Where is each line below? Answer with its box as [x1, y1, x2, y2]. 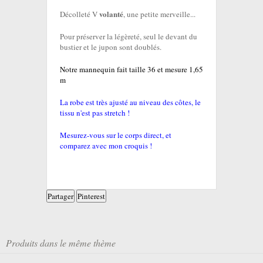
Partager [48, 191, 73, 202]
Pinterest [77, 191, 105, 202]
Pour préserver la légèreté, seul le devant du [60, 31, 197, 42]
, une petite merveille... [123, 9, 195, 20]
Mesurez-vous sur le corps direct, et [60, 130, 171, 141]
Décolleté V [60, 9, 99, 20]
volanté [99, 8, 123, 20]
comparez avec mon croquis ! [60, 140, 152, 151]
